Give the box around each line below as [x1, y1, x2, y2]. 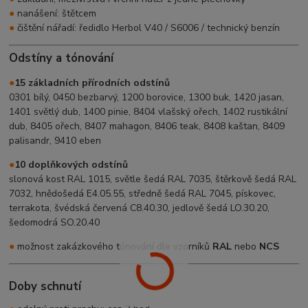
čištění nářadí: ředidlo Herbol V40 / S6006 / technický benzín [14, 21, 280, 34]
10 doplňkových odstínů [14, 157, 129, 171]
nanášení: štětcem [14, 6, 97, 20]
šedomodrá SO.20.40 [9, 215, 100, 229]
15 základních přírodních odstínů [14, 76, 170, 89]
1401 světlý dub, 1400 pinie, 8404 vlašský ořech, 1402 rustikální [9, 104, 288, 118]
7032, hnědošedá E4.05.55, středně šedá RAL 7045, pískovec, [9, 186, 276, 200]
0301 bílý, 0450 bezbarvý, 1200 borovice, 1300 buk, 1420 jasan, [9, 90, 285, 104]
